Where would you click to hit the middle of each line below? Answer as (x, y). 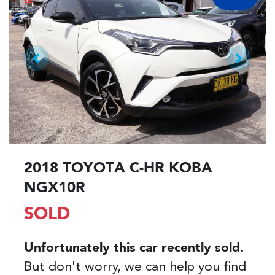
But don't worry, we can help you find (135, 267)
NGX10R (55, 188)
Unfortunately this (82, 248)
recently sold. (201, 248)
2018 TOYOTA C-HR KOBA (118, 168)
